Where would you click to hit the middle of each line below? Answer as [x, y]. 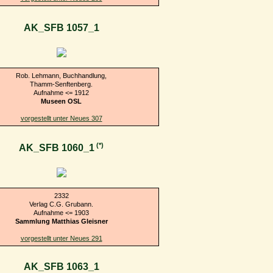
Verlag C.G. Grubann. [61, 204]
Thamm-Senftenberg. [61, 84]
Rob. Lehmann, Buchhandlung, [61, 75]
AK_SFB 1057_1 [61, 28]
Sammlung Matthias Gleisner [61, 221]
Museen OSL [61, 101]
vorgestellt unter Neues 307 [61, 118]
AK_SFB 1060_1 [57, 148]
